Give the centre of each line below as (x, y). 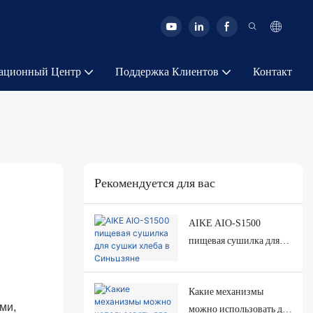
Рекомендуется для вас (154, 184)
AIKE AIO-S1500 (224, 223)
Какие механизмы (226, 292)
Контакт (272, 72)
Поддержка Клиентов (167, 72)
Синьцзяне (211, 275)
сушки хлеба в (218, 257)
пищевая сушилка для (234, 240)
